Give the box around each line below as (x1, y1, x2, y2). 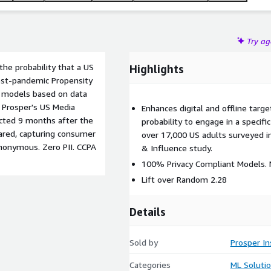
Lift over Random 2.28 (142, 174, 227, 184)
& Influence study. (142, 143, 212, 153)
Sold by (129, 237, 158, 247)
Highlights (129, 62, 184, 76)
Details (129, 205, 166, 218)
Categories (129, 260, 171, 270)
